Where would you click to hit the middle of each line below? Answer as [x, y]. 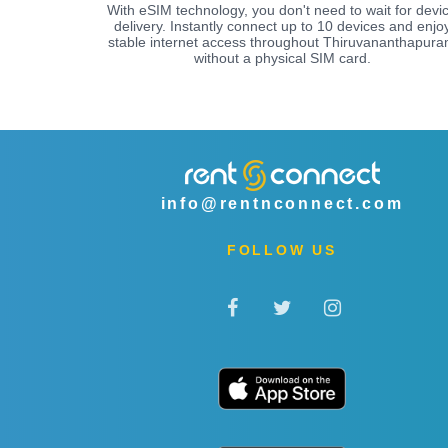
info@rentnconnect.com [282, 203]
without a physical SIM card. [282, 57]
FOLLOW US [282, 249]
